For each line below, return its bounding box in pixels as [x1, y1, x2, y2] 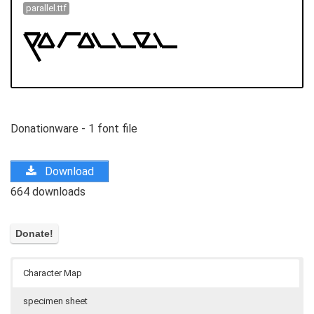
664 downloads [11, 184, 86, 198]
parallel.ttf [25, 3, 67, 14]
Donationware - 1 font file [11, 121, 137, 135]
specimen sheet [23, 296, 88, 307]
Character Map [23, 268, 82, 279]
